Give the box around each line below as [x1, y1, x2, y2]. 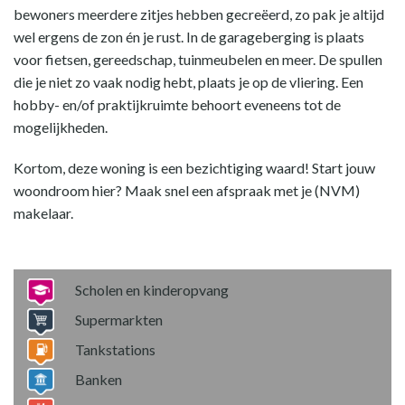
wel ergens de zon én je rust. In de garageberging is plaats [14, 28, 364, 45]
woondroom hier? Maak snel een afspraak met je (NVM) [14, 182, 360, 199]
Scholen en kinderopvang [75, 281, 229, 298]
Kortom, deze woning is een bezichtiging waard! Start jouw [14, 159, 375, 176]
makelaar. [14, 204, 73, 221]
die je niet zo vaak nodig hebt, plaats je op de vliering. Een [14, 73, 363, 90]
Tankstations [75, 341, 155, 358]
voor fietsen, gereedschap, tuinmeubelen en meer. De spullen [14, 51, 382, 68]
